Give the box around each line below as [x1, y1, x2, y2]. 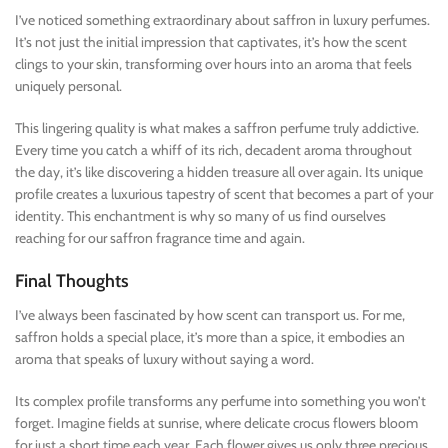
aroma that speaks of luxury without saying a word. [15, 349, 314, 368]
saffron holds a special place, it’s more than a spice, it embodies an [15, 327, 405, 346]
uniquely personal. [15, 76, 122, 95]
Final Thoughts [15, 269, 129, 292]
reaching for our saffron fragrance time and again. [15, 228, 305, 247]
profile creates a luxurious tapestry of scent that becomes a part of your [15, 184, 433, 203]
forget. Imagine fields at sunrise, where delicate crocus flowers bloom [15, 413, 418, 432]
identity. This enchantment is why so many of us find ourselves [15, 206, 386, 225]
